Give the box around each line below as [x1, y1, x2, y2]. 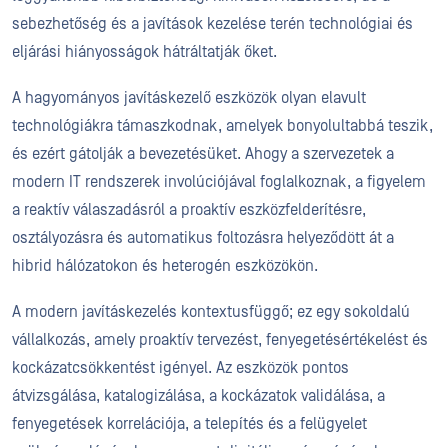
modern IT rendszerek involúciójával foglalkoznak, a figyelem [12, 173, 426, 191]
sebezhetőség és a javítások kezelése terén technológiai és [12, 15, 413, 33]
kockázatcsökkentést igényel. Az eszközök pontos [12, 359, 349, 377]
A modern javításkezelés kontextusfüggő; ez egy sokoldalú [12, 303, 410, 321]
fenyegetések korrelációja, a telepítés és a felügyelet [12, 415, 367, 433]
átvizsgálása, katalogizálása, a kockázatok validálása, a [12, 387, 385, 405]
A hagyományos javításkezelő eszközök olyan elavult [12, 89, 366, 107]
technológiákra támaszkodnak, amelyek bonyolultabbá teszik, [12, 117, 433, 135]
